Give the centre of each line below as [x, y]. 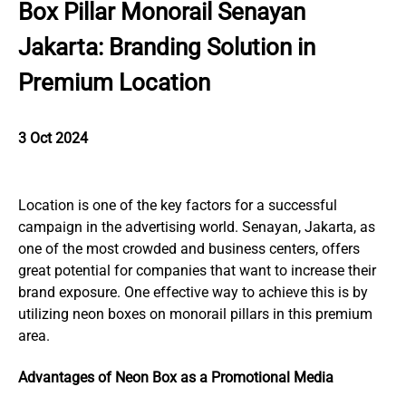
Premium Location [114, 82]
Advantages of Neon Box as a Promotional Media [176, 377]
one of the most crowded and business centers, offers [189, 249]
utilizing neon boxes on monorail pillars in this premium [195, 314]
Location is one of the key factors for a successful [178, 205]
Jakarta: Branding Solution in [167, 47]
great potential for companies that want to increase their [197, 271]
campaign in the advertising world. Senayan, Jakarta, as [197, 227]
